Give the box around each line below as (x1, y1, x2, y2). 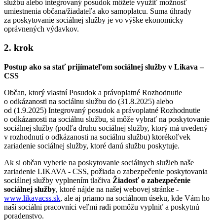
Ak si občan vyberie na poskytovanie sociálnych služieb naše (4, 158, 194, 167)
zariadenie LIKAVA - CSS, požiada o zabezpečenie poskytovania (4, 167, 208, 176)
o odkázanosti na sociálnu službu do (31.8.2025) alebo (4, 97, 173, 106)
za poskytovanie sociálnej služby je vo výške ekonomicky (4, 15, 184, 24)
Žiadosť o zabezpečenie (112, 176, 190, 185)
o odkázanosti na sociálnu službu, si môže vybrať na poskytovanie (4, 115, 210, 124)
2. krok (4, 42, 34, 53)
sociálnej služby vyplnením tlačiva (4, 176, 112, 185)
